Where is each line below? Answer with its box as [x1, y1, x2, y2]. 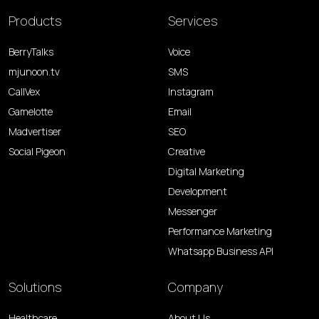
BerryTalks [9, 45, 53, 59]
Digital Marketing [168, 164, 244, 179]
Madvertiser [9, 125, 61, 139]
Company [168, 278, 223, 296]
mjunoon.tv [9, 65, 60, 79]
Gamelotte [9, 105, 53, 119]
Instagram [168, 85, 214, 99]
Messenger [168, 204, 217, 219]
